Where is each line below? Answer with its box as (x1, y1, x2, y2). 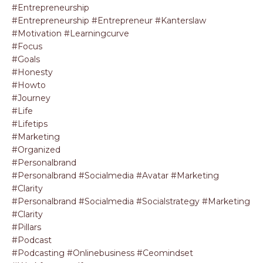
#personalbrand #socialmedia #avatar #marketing (12, 170, 219, 181)
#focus (12, 41, 42, 52)
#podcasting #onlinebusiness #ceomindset (12, 248, 193, 258)
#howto (12, 80, 46, 90)
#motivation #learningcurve (12, 28, 129, 39)
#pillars (12, 222, 41, 232)
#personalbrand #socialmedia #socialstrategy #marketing (12, 196, 250, 207)
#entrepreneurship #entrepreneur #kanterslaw (12, 15, 206, 26)
